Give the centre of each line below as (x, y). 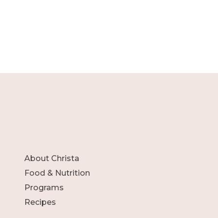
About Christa (52, 158)
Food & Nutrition (57, 173)
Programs (44, 187)
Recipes (40, 202)
